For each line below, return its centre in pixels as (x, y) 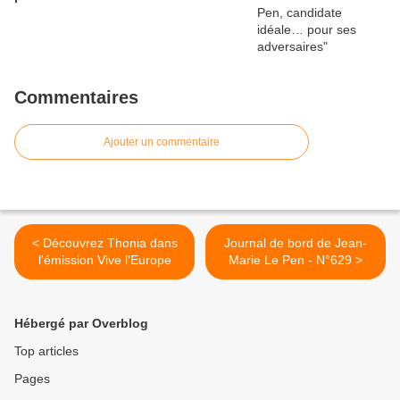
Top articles (46, 351)
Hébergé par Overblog (81, 323)
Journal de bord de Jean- (296, 243)
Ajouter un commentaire (162, 142)
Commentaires (76, 97)
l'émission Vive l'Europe (104, 260)
